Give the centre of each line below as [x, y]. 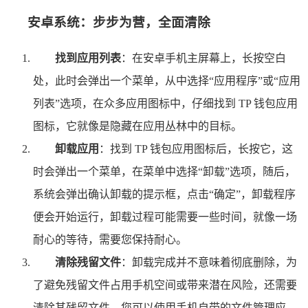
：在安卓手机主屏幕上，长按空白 [203, 58]
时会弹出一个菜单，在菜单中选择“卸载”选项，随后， [164, 172]
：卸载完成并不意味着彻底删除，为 [209, 263]
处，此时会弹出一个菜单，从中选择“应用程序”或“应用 [167, 81]
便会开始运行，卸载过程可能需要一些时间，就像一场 [165, 217]
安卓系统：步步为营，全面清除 [119, 23]
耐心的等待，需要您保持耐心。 [110, 240]
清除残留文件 [88, 263]
